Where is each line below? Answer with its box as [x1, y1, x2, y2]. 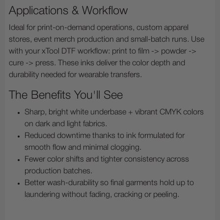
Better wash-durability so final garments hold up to [25, 179, 194, 187]
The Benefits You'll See [9, 90, 123, 101]
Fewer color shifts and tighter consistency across [25, 156, 189, 163]
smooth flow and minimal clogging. [25, 144, 141, 151]
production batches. [25, 167, 92, 175]
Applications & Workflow [9, 5, 128, 16]
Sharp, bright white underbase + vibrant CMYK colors [25, 109, 204, 116]
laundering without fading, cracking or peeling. [25, 191, 179, 198]
